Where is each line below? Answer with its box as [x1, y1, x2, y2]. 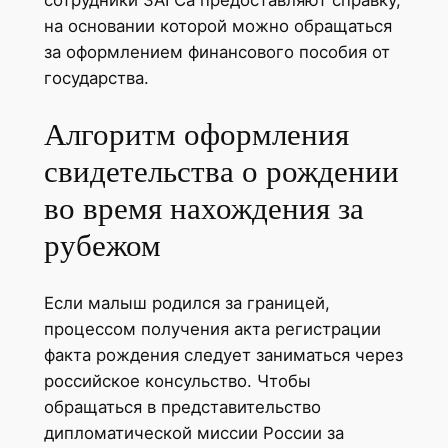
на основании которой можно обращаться [43, 15, 392, 36]
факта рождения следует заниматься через [43, 345, 403, 366]
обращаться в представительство [43, 397, 321, 418]
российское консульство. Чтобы [43, 371, 311, 392]
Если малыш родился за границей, [43, 293, 330, 314]
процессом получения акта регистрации [43, 319, 381, 340]
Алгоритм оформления [43, 117, 349, 153]
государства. [43, 67, 149, 88]
